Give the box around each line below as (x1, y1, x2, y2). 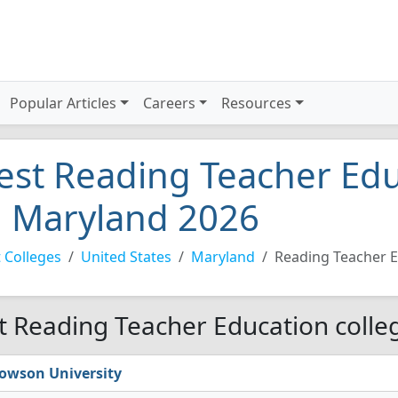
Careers (142, 93, 195, 113)
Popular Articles (10, 93, 117, 113)
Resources (221, 93, 292, 113)
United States (81, 247, 171, 267)
